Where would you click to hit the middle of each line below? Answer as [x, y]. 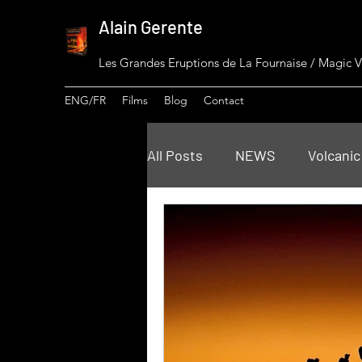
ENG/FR [85, 100]
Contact [224, 100]
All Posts [175, 155]
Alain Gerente [151, 27]
